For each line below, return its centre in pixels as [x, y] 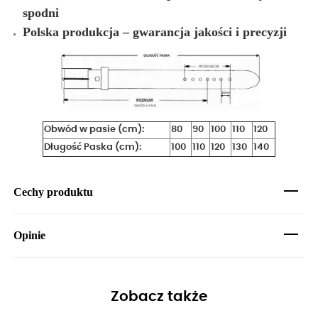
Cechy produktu [53, 192]
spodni [41, 12]
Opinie [29, 235]
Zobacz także [159, 296]
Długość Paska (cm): [93, 147]
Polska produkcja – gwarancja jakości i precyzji [155, 32]
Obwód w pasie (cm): [94, 129]
